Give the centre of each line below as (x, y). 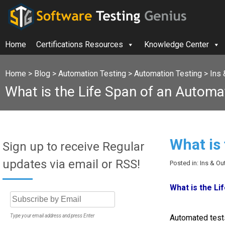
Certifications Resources (80, 44)
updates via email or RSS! (71, 164)
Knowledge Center (177, 44)
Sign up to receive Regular (74, 147)
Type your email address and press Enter (52, 216)
